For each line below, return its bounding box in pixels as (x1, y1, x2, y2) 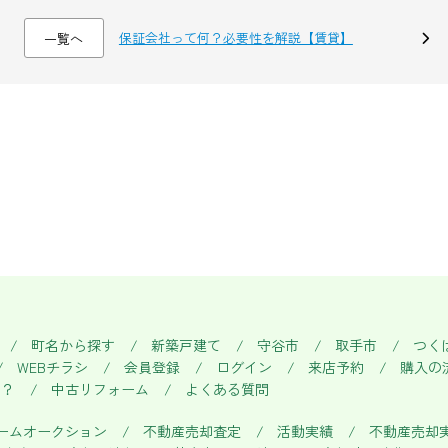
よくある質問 (184, 379, 269, 399)
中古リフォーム (50, 379, 149, 399)
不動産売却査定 (142, 421, 241, 441)
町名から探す (30, 335, 115, 355)
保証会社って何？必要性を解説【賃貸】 (118, 28, 353, 47)
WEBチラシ (16, 357, 88, 377)
